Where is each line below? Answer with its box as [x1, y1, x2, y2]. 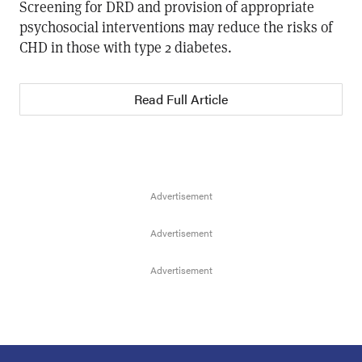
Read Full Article [134, 90, 228, 108]
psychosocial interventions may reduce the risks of [19, 17, 333, 36]
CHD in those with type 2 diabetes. [19, 37, 232, 57]
